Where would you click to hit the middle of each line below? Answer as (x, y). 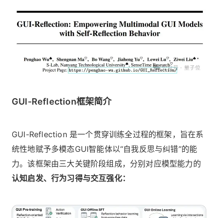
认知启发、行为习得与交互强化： (71, 178)
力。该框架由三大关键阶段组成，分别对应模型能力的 (106, 163)
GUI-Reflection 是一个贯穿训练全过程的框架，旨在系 (108, 134)
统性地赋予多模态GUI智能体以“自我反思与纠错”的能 (105, 149)
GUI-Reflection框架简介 (62, 101)
